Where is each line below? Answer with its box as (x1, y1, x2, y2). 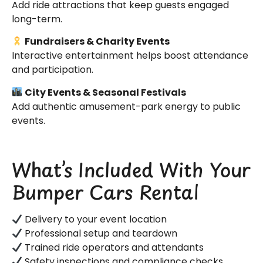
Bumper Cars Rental (12, 178, 199, 207)
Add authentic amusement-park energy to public (12, 99, 241, 113)
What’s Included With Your (12, 156, 251, 184)
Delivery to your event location (22, 213, 167, 227)
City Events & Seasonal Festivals (25, 85, 187, 99)
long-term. (12, 12, 62, 26)
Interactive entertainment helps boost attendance (12, 49, 248, 63)
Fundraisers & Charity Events (25, 35, 170, 49)
